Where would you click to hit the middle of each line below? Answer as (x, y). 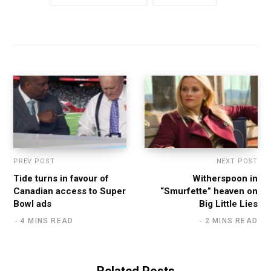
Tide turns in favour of (61, 179)
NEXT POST (237, 162)
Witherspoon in (225, 179)
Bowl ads (32, 204)
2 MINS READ (231, 221)
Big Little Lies (228, 204)
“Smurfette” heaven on (209, 191)
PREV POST (34, 162)
